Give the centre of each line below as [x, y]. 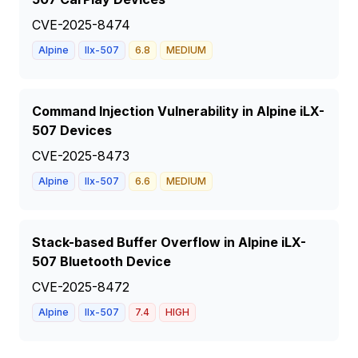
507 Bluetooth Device [101, 261]
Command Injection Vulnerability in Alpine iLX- [178, 111]
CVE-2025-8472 [81, 287]
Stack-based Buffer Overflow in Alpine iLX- [169, 242]
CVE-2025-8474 [81, 25]
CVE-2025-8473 [81, 156]
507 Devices [72, 130]
